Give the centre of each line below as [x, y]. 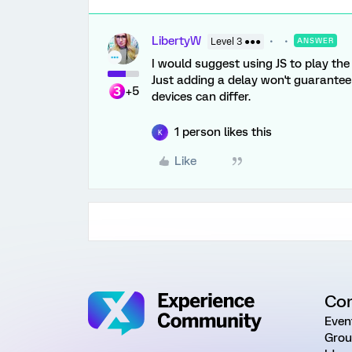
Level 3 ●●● [236, 42]
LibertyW [176, 41]
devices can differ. [201, 97]
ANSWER [315, 40]
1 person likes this [223, 132]
